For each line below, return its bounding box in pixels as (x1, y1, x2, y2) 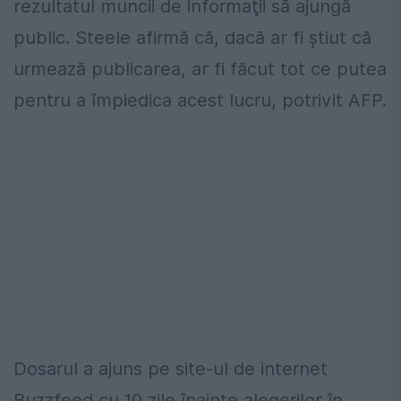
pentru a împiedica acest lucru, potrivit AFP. (13, 89, 387, 111)
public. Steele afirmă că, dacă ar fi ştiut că (13, 26, 371, 48)
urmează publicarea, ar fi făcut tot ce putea (13, 57, 387, 80)
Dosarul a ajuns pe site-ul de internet (13, 357, 328, 380)
